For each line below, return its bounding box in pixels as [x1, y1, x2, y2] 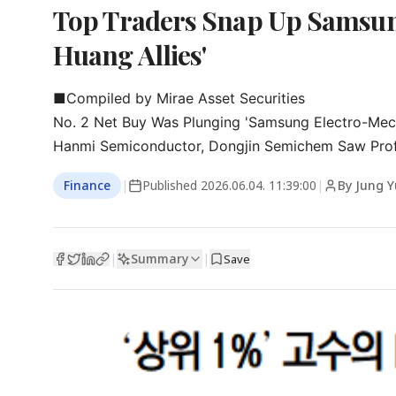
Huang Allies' [53, 37, 207, 72]
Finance [64, 177, 110, 194]
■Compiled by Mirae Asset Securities [53, 89, 305, 107]
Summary [131, 249, 188, 267]
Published [142, 177, 201, 194]
